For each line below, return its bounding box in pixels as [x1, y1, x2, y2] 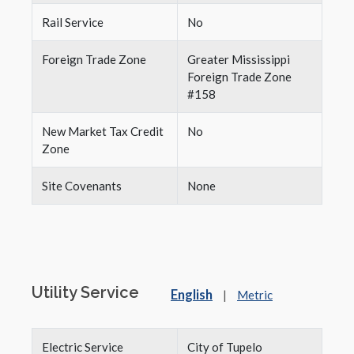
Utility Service [32, 283, 139, 302]
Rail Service [42, 15, 104, 29]
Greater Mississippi [187, 52, 290, 66]
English [171, 287, 213, 303]
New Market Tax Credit [42, 124, 164, 138]
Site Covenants [42, 179, 122, 193]
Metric [237, 288, 273, 302]
